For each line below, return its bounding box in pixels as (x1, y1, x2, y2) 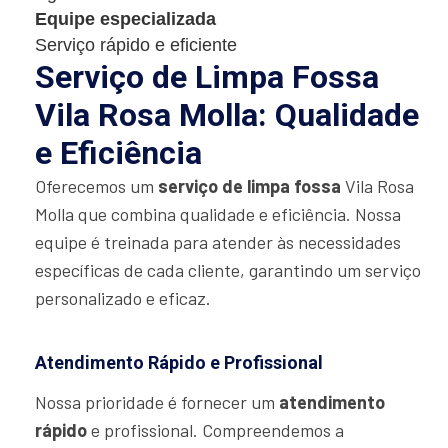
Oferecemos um (35, 175, 158, 198)
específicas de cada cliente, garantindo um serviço (35, 259, 421, 282)
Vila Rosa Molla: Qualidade (35, 96, 419, 135)
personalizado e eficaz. (35, 287, 211, 310)
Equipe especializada (35, 9, 216, 30)
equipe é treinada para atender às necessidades (35, 231, 401, 254)
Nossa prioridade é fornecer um (35, 391, 279, 414)
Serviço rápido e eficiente (35, 35, 237, 56)
